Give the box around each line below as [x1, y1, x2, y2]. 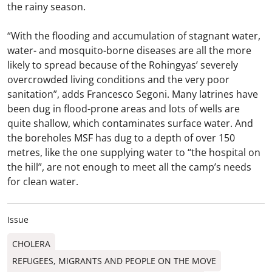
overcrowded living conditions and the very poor [7, 73, 229, 87]
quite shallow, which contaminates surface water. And [7, 117, 253, 131]
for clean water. [7, 175, 78, 189]
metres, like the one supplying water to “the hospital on [7, 146, 260, 160]
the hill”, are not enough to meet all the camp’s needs [7, 160, 251, 174]
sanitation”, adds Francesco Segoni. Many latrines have [7, 87, 258, 101]
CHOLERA [12, 238, 50, 250]
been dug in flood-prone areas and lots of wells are [7, 102, 240, 116]
